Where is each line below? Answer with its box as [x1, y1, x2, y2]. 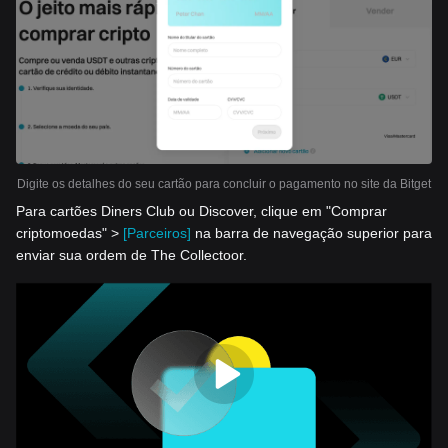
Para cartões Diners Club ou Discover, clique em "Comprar [16, 203, 387, 220]
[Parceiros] [123, 225, 191, 242]
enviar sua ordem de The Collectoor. [16, 247, 247, 264]
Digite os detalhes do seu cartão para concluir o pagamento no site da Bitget [17, 177, 431, 192]
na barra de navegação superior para [191, 225, 432, 242]
